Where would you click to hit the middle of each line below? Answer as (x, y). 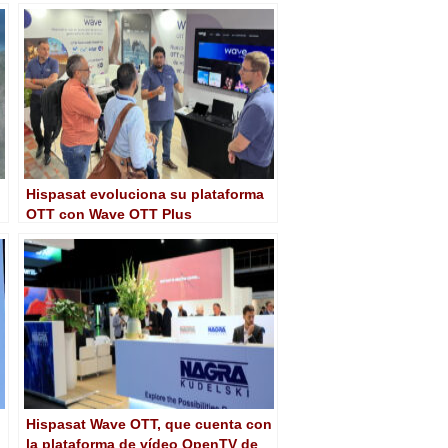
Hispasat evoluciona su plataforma (145, 193)
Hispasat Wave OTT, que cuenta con (149, 423)
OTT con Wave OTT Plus (109, 213)
